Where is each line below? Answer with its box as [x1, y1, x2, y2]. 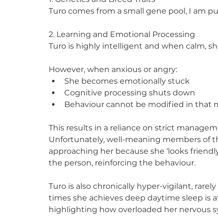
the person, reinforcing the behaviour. [49, 158, 196, 167]
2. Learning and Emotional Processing [49, 29, 195, 39]
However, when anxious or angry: [49, 64, 177, 74]
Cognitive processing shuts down [64, 88, 195, 97]
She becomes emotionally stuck [64, 76, 190, 86]
